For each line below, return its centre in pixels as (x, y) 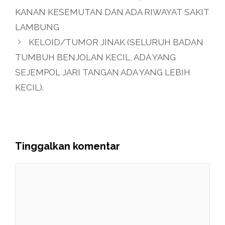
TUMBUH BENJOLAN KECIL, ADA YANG (95, 57)
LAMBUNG (37, 27)
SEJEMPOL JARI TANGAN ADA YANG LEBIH (103, 72)
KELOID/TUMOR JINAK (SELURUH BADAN (116, 42)
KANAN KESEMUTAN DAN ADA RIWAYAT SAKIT (112, 12)
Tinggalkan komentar (68, 146)
